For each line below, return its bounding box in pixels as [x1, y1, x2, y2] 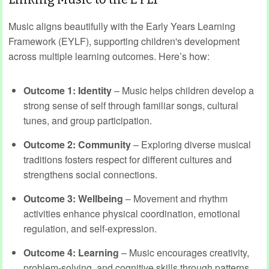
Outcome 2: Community [23, 137, 131, 151]
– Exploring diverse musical [131, 137, 251, 151]
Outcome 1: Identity [23, 83, 112, 97]
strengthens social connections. [23, 167, 157, 181]
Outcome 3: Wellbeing [23, 191, 123, 205]
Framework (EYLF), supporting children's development [8, 34, 240, 48]
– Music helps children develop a [112, 83, 254, 97]
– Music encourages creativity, [119, 245, 249, 259]
